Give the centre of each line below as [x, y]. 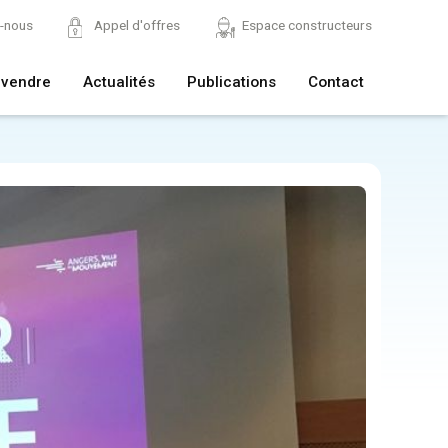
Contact [335, 82]
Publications [231, 82]
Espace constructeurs [306, 24]
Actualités [118, 82]
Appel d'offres [137, 24]
